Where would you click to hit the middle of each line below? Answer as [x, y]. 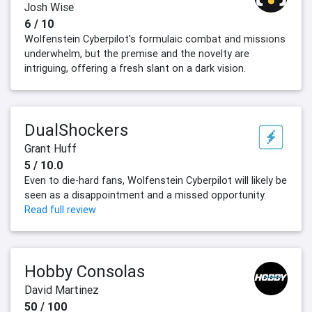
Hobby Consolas [85, 272]
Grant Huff [50, 149]
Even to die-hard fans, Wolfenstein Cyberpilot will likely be [156, 181]
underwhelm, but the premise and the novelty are [137, 54]
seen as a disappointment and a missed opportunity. [145, 195]
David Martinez [62, 290]
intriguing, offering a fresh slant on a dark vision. [135, 69]
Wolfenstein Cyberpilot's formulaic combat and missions [155, 39]
